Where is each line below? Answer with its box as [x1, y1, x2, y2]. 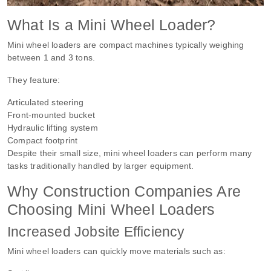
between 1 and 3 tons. [7, 52, 96, 62]
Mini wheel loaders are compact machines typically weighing [7, 39, 244, 50]
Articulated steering [7, 97, 83, 107]
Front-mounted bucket [7, 109, 95, 120]
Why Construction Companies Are [7, 182, 241, 200]
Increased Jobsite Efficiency [7, 223, 185, 240]
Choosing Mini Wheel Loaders [7, 200, 215, 218]
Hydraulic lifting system [7, 122, 98, 132]
